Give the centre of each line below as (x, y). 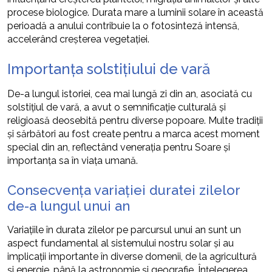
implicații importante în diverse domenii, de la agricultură (132, 256)
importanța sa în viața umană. (73, 160)
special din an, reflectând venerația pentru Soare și (119, 147)
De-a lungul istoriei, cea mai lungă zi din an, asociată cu (130, 93)
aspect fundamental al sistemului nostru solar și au (121, 243)
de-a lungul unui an (69, 206)
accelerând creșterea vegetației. (78, 39)
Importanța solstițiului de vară (109, 69)
